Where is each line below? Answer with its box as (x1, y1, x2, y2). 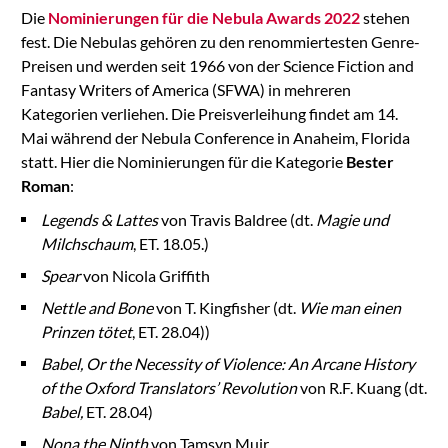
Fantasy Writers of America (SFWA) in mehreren (20, 79, 351, 99)
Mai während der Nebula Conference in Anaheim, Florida (20, 127, 410, 147)
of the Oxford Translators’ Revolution (40, 377, 297, 397)
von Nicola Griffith (79, 265, 210, 285)
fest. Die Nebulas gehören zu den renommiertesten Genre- (20, 31, 420, 51)
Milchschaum (40, 233, 133, 253)
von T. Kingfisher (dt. (152, 297, 299, 317)
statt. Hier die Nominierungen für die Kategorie (20, 151, 346, 171)
